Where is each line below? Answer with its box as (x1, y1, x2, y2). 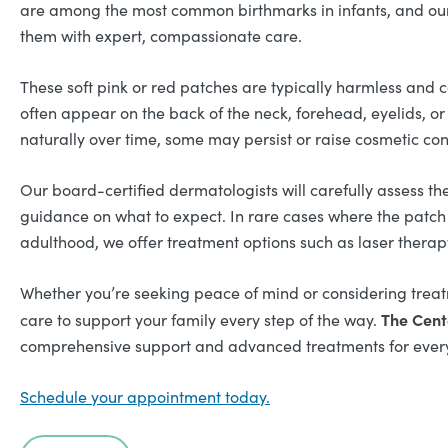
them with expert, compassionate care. (20, 25, 302, 46)
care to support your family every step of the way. (20, 309, 381, 330)
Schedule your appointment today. (20, 386, 270, 407)
